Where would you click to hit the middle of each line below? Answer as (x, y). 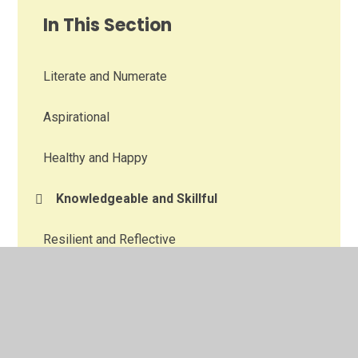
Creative (67, 280)
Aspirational (77, 117)
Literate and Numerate (105, 77)
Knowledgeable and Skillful (137, 199)
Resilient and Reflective (110, 240)
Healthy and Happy (96, 158)
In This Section (108, 26)
